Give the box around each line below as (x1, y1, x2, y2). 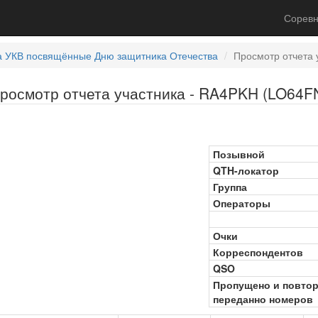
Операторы (213, 196, 270, 210)
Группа (213, 180, 247, 194)
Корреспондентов (213, 245, 303, 259)
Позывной (213, 147, 265, 161)
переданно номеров (213, 292, 313, 306)
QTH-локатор (213, 163, 279, 177)
